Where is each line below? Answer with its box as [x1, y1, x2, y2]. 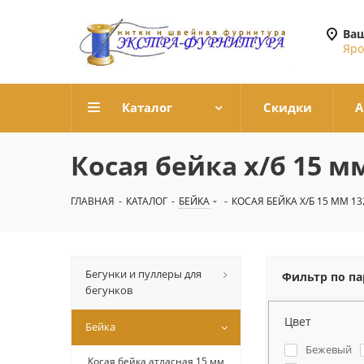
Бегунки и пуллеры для [85, 266, 201, 281]
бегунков [85, 283, 132, 297]
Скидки [262, 99, 312, 115]
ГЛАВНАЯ [71, 194, 115, 208]
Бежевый [305, 341, 352, 357]
